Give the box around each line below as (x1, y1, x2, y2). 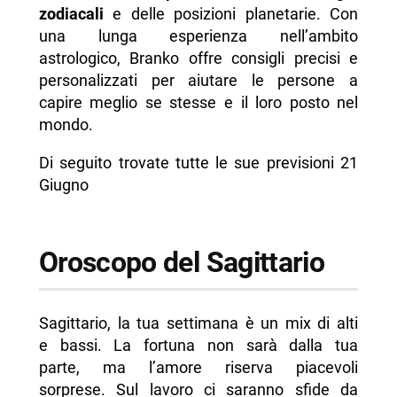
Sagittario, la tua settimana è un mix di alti (38, 313, 359, 332)
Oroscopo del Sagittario (38, 245, 325, 280)
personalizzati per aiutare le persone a (38, 71, 359, 90)
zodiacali (38, 4, 104, 24)
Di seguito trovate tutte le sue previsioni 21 (38, 153, 359, 173)
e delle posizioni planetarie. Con (103, 4, 359, 24)
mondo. (38, 115, 93, 135)
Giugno (38, 175, 89, 195)
